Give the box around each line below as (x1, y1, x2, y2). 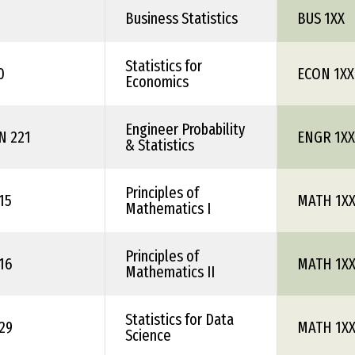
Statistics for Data (125, 310, 234, 329)
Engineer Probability (125, 120, 245, 139)
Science (125, 326, 171, 345)
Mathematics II (125, 262, 215, 281)
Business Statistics (125, 9, 238, 28)
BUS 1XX (297, 9, 345, 28)
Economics (125, 72, 189, 91)
